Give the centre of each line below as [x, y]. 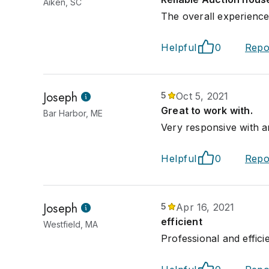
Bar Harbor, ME [73, 113]
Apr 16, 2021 [205, 207]
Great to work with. [207, 110]
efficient [182, 222]
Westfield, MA [71, 224]
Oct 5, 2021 [202, 96]
